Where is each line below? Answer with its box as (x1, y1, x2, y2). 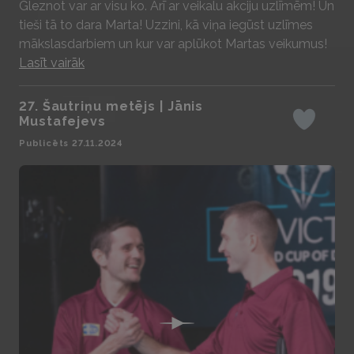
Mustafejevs (19, 114, 106, 129)
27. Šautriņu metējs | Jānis (19, 99, 204, 114)
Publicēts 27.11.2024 (19, 138, 122, 149)
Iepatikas (299, 120, 352, 135)
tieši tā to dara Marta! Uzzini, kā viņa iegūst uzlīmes (19, 17, 313, 32)
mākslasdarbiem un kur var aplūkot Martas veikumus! (19, 36, 327, 51)
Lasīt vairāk (19, 55, 85, 70)
